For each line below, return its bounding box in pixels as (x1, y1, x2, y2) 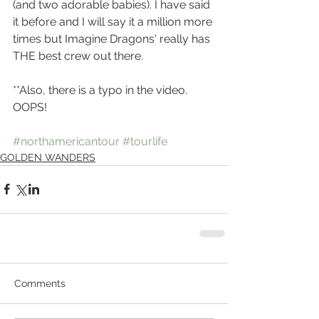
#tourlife (122, 134, 167, 148)
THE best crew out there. (13, 48, 146, 63)
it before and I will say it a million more (13, 14, 215, 28)
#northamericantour (13, 134, 120, 148)
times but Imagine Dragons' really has (13, 31, 213, 46)
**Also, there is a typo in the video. (13, 83, 190, 97)
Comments (14, 277, 66, 289)
